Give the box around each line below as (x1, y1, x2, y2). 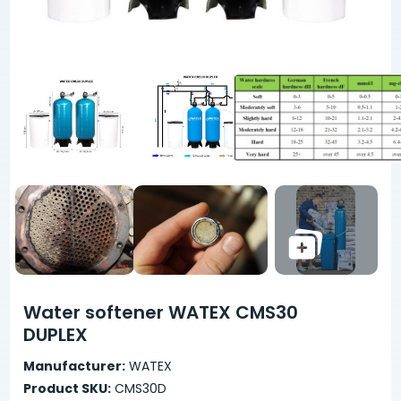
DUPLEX (23, 322, 89, 348)
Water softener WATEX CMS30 (23, 300, 299, 326)
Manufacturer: (23, 357, 126, 376)
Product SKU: (23, 380, 112, 398)
